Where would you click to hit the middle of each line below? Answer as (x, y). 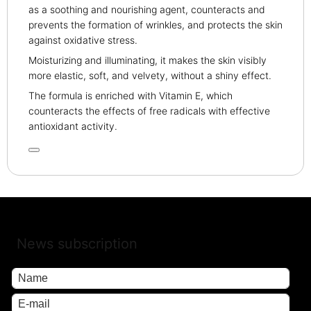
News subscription (77, 244)
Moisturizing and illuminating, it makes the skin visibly (148, 60)
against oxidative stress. (83, 40)
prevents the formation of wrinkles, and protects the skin (155, 25)
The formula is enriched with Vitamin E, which (131, 95)
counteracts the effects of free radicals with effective (149, 111)
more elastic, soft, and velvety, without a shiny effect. (150, 75)
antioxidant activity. (73, 126)
